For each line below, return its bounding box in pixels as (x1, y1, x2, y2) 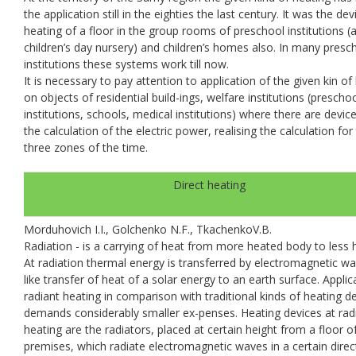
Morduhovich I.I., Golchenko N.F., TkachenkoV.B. (24, 221, 272, 237)
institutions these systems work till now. (24, 56, 229, 72)
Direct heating (172, 176, 246, 192)
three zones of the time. (24, 139, 148, 155)
